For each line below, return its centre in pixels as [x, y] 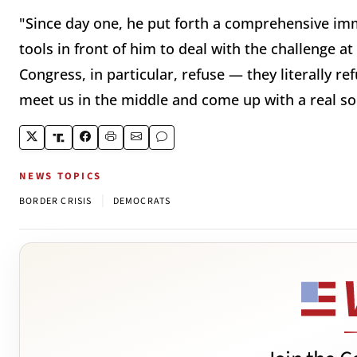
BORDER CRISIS [56, 202]
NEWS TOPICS [61, 177]
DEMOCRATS [142, 202]
